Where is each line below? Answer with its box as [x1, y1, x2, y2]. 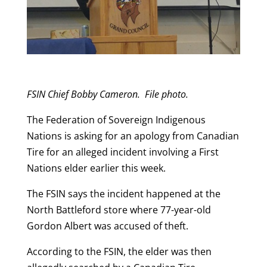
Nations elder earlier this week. [26, 161, 166, 175]
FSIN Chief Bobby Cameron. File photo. [26, 87, 188, 101]
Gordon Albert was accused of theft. [26, 219, 188, 232]
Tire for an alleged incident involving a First [26, 145, 219, 159]
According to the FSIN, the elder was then [26, 244, 212, 258]
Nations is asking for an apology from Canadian [26, 129, 239, 142]
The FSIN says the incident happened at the [26, 187, 221, 200]
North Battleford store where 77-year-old [26, 203, 211, 216]
